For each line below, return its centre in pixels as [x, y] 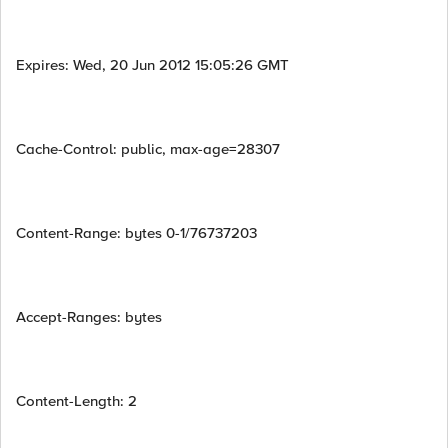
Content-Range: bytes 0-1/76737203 [136, 233]
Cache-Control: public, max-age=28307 [148, 149]
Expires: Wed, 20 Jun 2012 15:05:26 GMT [152, 65]
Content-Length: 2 [76, 401]
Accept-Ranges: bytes [89, 317]
